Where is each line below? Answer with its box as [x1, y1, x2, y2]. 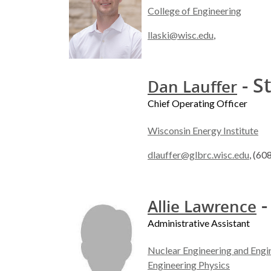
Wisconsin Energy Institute [148, 125, 258, 137]
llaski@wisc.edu [148, 29, 214, 41]
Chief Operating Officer [148, 97, 247, 109]
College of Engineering [148, 5, 241, 17]
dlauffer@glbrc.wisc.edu [148, 149, 249, 161]
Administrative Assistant [148, 217, 250, 229]
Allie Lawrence [148, 196, 256, 218]
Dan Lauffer [148, 76, 237, 98]
